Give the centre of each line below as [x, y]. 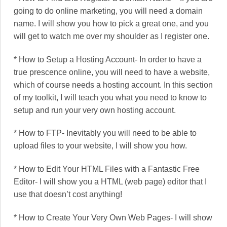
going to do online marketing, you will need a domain [108, 11]
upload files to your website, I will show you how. [100, 146]
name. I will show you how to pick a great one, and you [111, 23]
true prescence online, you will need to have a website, [112, 72]
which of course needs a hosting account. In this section [113, 85]
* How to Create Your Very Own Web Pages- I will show [113, 218]
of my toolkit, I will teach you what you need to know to [110, 97]
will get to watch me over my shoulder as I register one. [111, 36]
